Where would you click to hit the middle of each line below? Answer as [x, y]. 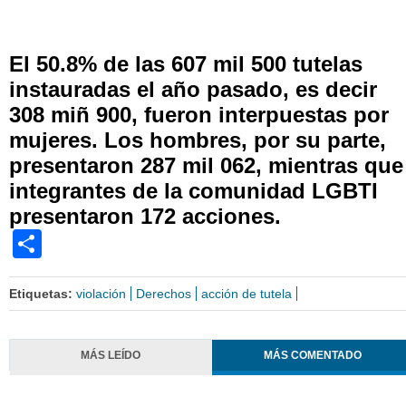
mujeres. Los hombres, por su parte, [198, 140]
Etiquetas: [43, 293]
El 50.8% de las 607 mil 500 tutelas [186, 63]
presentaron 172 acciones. [145, 216]
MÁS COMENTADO [313, 355]
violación [101, 293]
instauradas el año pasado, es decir [193, 89]
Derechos [164, 293]
